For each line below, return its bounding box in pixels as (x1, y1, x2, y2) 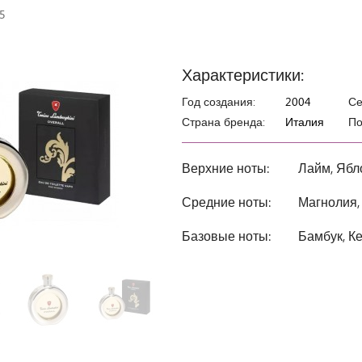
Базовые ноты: (182, 227, 271, 244)
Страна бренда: (182, 114, 265, 129)
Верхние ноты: (182, 159, 269, 176)
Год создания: (182, 94, 255, 109)
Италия (285, 114, 324, 129)
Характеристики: (182, 63, 304, 85)
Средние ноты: (182, 193, 271, 210)
